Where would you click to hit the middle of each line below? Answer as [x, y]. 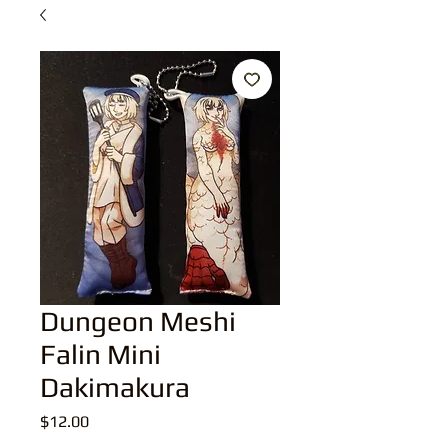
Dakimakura [115, 386]
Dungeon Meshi [138, 320]
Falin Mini [100, 353]
